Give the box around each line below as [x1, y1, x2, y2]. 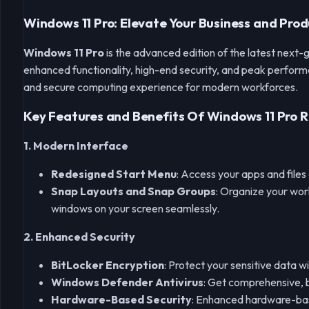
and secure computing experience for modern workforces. [23, 79, 298, 94]
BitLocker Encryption [51, 258, 164, 272]
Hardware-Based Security [51, 292, 192, 307]
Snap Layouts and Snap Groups [51, 184, 216, 199]
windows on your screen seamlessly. [51, 201, 219, 216]
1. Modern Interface [23, 139, 128, 153]
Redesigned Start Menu [51, 167, 177, 181]
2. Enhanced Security [23, 230, 135, 244]
